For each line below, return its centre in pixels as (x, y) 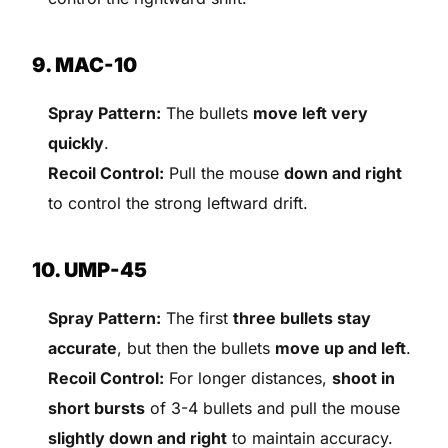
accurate (83, 347)
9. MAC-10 (85, 64)
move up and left (341, 347)
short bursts (97, 407)
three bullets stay (302, 317)
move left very (311, 112)
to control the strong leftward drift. (178, 202)
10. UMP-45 (90, 269)
